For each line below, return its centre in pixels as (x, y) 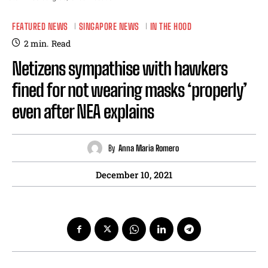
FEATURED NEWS (40, 26)
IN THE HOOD (170, 26)
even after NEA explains (83, 112)
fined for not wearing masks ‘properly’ (130, 90)
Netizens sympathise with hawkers (120, 68)
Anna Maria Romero (149, 148)
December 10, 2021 (134, 175)
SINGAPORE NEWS (109, 26)
